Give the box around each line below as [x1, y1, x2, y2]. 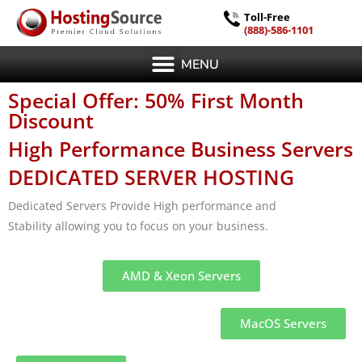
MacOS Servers [240, 315, 326, 332]
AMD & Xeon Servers [121, 267, 241, 284]
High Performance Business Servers [8, 135, 353, 163]
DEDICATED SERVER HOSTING [8, 163, 294, 192]
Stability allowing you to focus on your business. [8, 218, 268, 234]
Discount [8, 107, 94, 135]
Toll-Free [244, 9, 291, 24]
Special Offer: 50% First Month [8, 86, 304, 115]
